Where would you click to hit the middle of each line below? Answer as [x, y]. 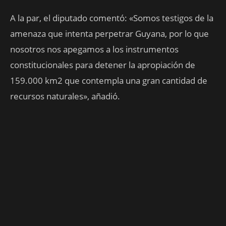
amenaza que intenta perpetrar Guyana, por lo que [109, 34]
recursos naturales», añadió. [65, 96]
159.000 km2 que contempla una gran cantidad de [109, 80]
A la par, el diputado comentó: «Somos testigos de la [112, 18]
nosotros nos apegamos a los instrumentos [94, 49]
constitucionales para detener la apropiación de [103, 65]
